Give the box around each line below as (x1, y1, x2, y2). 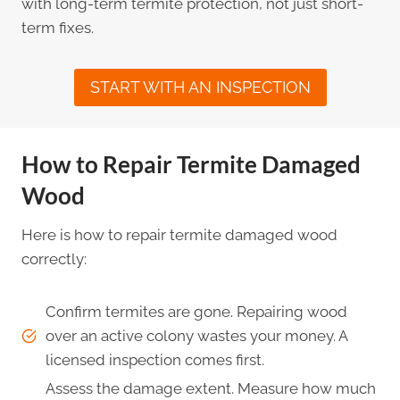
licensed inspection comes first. (46, 351, 264, 370)
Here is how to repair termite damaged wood (21, 226, 337, 245)
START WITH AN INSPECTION (89, 77, 311, 96)
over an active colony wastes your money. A (46, 327, 347, 346)
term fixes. (21, 18, 94, 37)
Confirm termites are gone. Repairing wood (46, 303, 347, 321)
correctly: (21, 250, 87, 269)
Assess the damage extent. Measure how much (46, 379, 376, 398)
